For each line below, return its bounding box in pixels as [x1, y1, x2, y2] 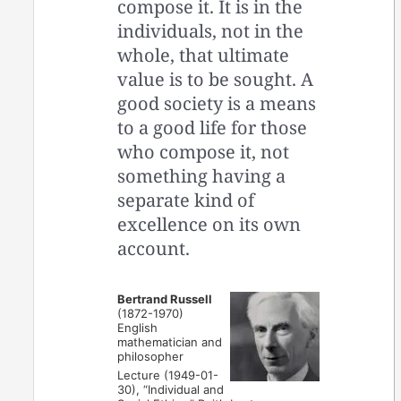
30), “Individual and [117, 381, 225, 397]
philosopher [117, 348, 184, 363]
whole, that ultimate [117, 42, 290, 67]
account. [117, 235, 191, 260]
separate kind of [117, 187, 255, 212]
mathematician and [117, 334, 223, 349]
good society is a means [117, 90, 317, 115]
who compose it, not [117, 139, 290, 164]
